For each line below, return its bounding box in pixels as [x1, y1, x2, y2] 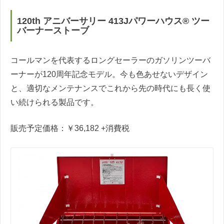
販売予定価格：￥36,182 [10, 124, 101, 133]
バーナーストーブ [17, 25, 89, 35]
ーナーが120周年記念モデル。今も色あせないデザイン [10, 70, 208, 79]
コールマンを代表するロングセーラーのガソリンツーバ [10, 56, 210, 65]
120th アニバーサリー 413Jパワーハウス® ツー [17, 15, 209, 26]
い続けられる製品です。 [10, 98, 98, 107]
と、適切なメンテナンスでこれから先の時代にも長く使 [10, 84, 210, 93]
